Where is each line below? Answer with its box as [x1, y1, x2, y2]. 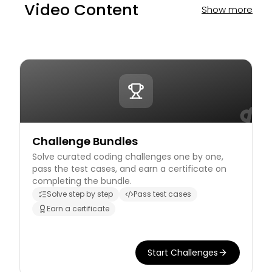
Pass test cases [134, 189, 191, 199]
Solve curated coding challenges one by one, [32, 151, 223, 163]
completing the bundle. [32, 175, 132, 187]
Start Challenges [148, 246, 218, 259]
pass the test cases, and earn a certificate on [32, 163, 226, 175]
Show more [202, 3, 253, 16]
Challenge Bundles [32, 134, 138, 149]
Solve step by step [47, 189, 113, 199]
